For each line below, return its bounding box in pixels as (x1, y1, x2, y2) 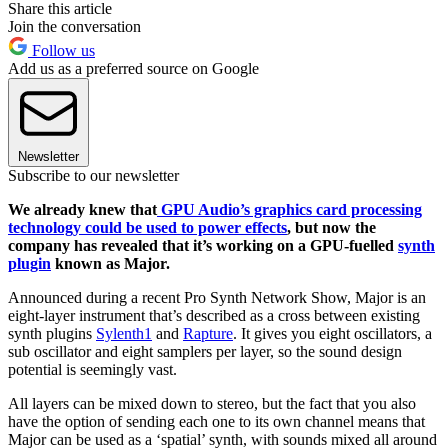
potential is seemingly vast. (8, 361, 177, 379)
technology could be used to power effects (8, 219, 287, 237)
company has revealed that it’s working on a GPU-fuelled (8, 237, 398, 255)
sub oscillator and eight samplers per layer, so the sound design (8, 343, 402, 361)
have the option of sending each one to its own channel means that (8, 413, 425, 431)
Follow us (28, 42, 95, 60)
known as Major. (51, 255, 170, 273)
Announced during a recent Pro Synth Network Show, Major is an (8, 289, 426, 307)
